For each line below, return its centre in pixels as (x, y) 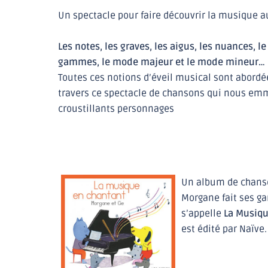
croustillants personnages (116, 109)
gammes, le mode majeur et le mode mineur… (162, 62)
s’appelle (202, 213)
